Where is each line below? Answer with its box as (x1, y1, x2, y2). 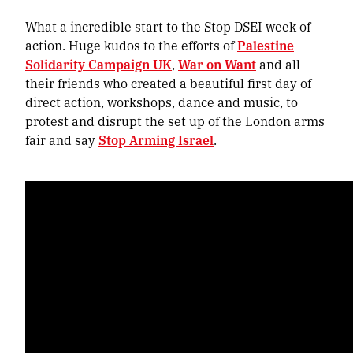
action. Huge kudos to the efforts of (25, 36, 237, 55)
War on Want (178, 55, 256, 74)
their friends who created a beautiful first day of (25, 74, 311, 93)
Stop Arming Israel (98, 131, 214, 150)
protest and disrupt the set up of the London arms (25, 112, 325, 131)
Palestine (237, 36, 294, 55)
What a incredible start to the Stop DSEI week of (25, 17, 310, 36)
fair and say (25, 131, 98, 150)
